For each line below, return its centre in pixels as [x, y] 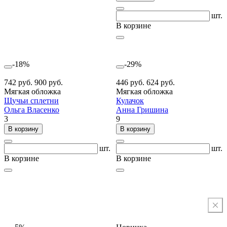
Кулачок [130, 100]
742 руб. [19, 82]
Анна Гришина [142, 109]
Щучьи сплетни [31, 100]
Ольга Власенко [32, 109]
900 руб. [49, 82]
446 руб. [131, 82]
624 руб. [161, 82]
